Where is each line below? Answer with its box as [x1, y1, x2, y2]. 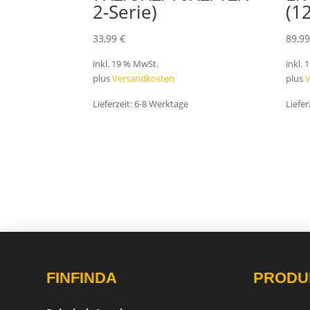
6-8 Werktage [134, 98, 189, 111]
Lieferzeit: [93, 98, 135, 111]
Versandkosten [112, 73, 175, 85]
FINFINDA [46, 268, 118, 286]
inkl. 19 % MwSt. [93, 58, 159, 71]
